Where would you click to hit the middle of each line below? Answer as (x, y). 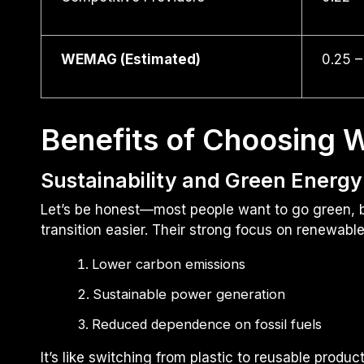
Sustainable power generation (188, 295)
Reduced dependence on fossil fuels (206, 325)
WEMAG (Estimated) (130, 60)
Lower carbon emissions (168, 264)
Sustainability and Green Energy (201, 181)
